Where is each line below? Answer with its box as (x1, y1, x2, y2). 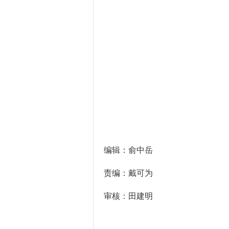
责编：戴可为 (104, 168, 153, 177)
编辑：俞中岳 (104, 145, 153, 154)
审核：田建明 (104, 191, 153, 200)
